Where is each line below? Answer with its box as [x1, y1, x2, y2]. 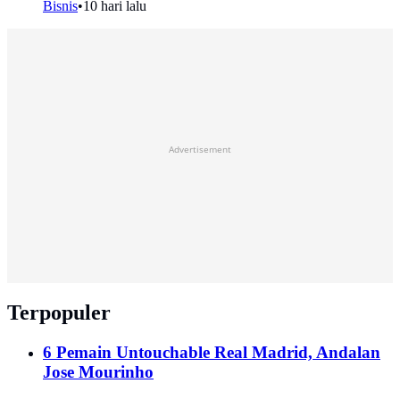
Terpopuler [7, 300, 111, 324]
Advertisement [169, 142, 231, 155]
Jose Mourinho [43, 362, 154, 381]
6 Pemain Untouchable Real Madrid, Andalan [43, 342, 380, 362]
